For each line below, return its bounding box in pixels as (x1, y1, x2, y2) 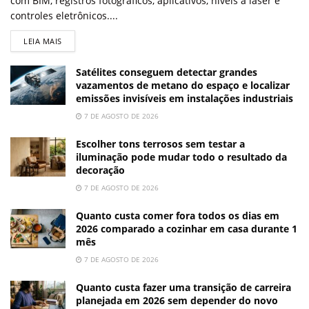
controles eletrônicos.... (10, 9, 118, 23)
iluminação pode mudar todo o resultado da (76, 150, 287, 164)
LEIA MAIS (23, 36, 62, 47)
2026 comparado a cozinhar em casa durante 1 (76, 222, 297, 236)
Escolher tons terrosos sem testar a (76, 137, 245, 151)
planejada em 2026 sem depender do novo (76, 294, 278, 308)
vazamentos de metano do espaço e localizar (76, 79, 290, 92)
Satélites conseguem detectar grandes (76, 66, 257, 79)
